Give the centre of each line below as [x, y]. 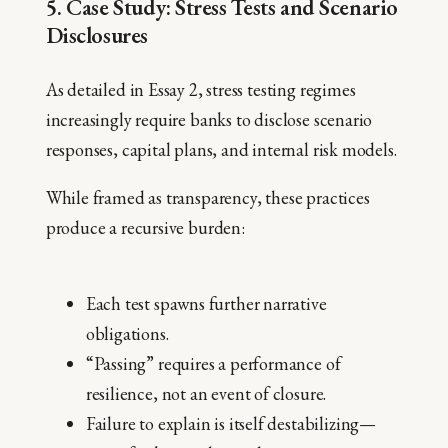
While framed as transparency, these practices [207, 197]
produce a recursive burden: [145, 227]
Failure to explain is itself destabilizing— [230, 423]
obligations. [127, 333]
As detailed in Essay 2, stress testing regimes [200, 89]
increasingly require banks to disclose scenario [209, 119]
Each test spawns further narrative [206, 303]
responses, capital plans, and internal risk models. [221, 149]
